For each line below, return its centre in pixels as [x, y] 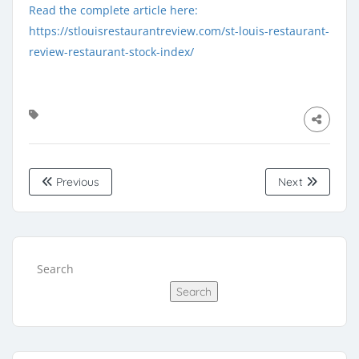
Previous [76, 182]
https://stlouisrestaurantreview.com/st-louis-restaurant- [179, 30]
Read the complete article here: [113, 10]
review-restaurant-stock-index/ [111, 51]
